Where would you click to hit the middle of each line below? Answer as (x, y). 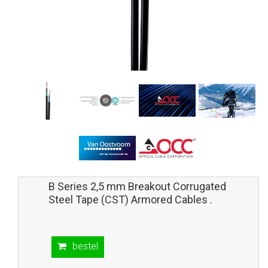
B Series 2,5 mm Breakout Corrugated (137, 186)
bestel (85, 246)
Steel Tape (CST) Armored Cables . (130, 199)
